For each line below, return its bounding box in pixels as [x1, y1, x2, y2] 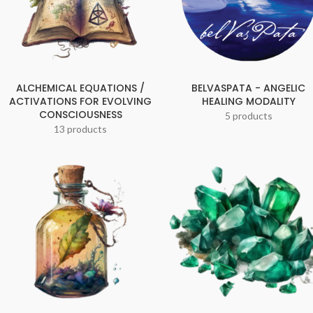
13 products [54, 123, 108, 136]
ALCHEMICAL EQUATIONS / [16, 81, 145, 96]
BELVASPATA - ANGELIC [191, 81, 306, 96]
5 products [224, 110, 272, 122]
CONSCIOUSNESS [38, 108, 122, 122]
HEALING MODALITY [201, 94, 296, 109]
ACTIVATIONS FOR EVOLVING [9, 94, 152, 109]
